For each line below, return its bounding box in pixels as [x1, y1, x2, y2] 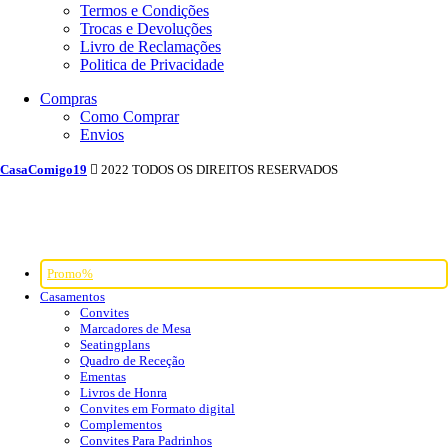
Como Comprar [80, 108, 179, 126]
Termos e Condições [80, 2, 209, 20]
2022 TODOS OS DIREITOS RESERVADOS [98, 162, 338, 178]
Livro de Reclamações [80, 38, 221, 56]
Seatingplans [80, 336, 150, 352]
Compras [40, 90, 97, 108]
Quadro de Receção [80, 352, 185, 368]
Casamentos [40, 288, 105, 304]
